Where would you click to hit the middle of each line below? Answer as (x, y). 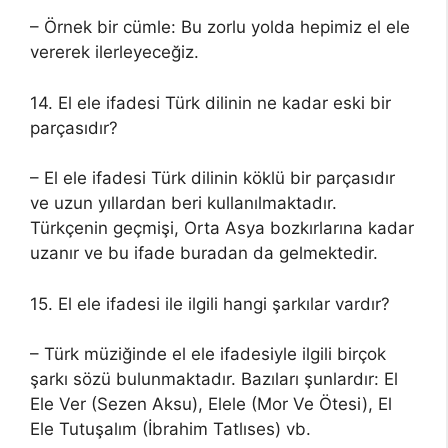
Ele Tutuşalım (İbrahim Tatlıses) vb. (170, 429)
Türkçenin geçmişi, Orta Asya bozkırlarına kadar (222, 228)
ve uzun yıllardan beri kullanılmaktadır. (183, 203)
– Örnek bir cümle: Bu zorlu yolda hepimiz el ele (220, 27)
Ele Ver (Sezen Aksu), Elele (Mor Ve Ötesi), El (211, 404)
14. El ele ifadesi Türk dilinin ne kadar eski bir (210, 102)
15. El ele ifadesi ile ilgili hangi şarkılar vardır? (210, 303)
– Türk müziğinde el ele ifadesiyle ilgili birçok (208, 354)
